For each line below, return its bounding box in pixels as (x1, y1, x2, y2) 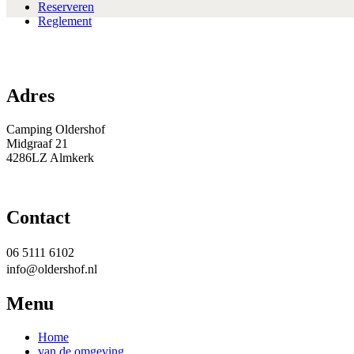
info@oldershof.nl (6, 262, 97, 277)
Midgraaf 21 (6, 136, 68, 150)
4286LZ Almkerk (6, 150, 94, 164)
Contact (6, 207, 70, 228)
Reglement (38, 14, 92, 28)
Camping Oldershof (6, 122, 105, 136)
